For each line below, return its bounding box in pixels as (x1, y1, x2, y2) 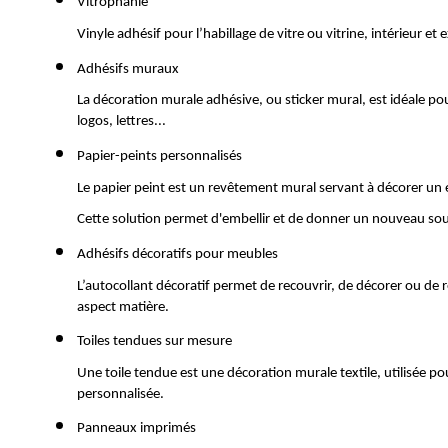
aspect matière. (77, 299, 169, 315)
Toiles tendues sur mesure (77, 334, 238, 350)
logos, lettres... (77, 114, 166, 130)
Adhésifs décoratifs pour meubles (77, 246, 278, 262)
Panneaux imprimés (77, 421, 199, 437)
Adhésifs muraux (77, 61, 182, 77)
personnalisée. (77, 386, 164, 402)
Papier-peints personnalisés (77, 148, 242, 164)
